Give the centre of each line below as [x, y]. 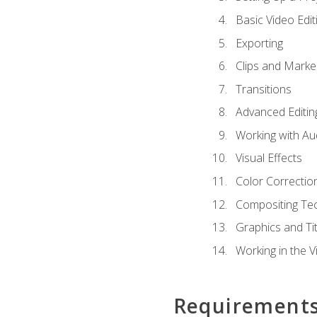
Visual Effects [269, 158]
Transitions [263, 89]
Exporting [259, 43]
